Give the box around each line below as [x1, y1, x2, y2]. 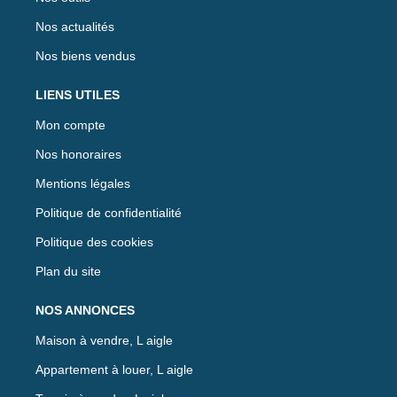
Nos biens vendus [35, 48, 136, 63]
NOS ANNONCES [35, 302, 135, 317]
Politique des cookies [35, 234, 153, 249]
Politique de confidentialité [35, 205, 182, 220]
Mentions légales [35, 175, 130, 191]
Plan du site [35, 263, 101, 278]
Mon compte [35, 117, 105, 132]
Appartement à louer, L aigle [35, 362, 193, 377]
